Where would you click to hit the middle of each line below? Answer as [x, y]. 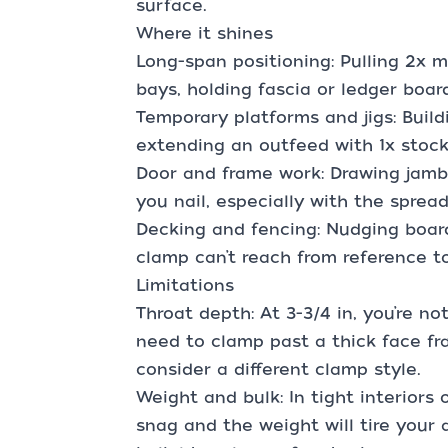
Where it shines [204, 33]
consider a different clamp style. [278, 369]
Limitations [185, 285]
